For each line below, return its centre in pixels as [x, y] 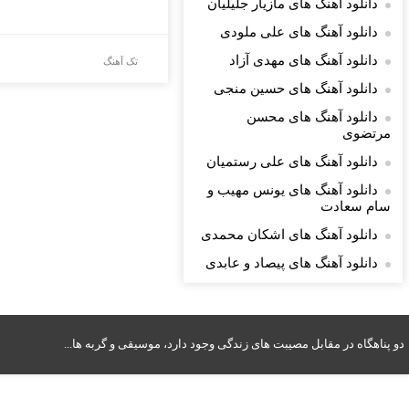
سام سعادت [356, 206]
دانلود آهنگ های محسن [312, 117]
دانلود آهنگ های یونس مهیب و [293, 190]
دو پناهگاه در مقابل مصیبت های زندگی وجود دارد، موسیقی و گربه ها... [234, 344]
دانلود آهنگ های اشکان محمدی [289, 235]
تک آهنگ [120, 61]
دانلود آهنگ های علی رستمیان [292, 162]
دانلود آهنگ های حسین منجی [296, 89]
